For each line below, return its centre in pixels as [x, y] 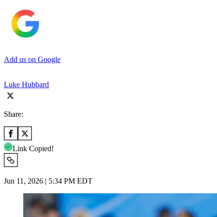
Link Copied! [33, 148]
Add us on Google [32, 59]
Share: [14, 114]
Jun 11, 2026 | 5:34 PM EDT [48, 181]
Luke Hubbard [26, 84]
